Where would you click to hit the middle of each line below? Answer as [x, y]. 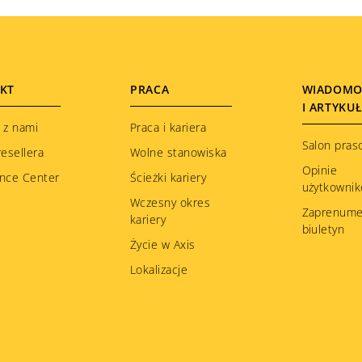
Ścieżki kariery [168, 177]
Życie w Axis [163, 244]
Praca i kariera [168, 127]
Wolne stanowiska [179, 152]
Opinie [320, 170]
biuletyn [323, 229]
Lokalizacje [159, 269]
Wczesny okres [170, 202]
